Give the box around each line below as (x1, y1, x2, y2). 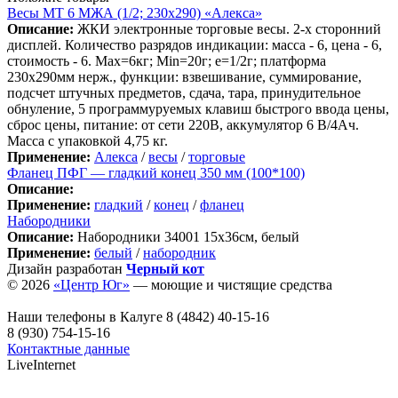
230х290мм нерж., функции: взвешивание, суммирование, (7, 68, 362, 84)
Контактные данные (7, 340, 130, 356)
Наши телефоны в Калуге (7, 308, 163, 324)
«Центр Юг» (53, 276, 130, 292)
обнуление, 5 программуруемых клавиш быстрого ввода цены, (7, 100, 389, 116)
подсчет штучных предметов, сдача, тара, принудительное (7, 84, 361, 100)
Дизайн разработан (7, 260, 126, 276)
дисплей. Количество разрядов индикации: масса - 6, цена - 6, (7, 36, 382, 52)
